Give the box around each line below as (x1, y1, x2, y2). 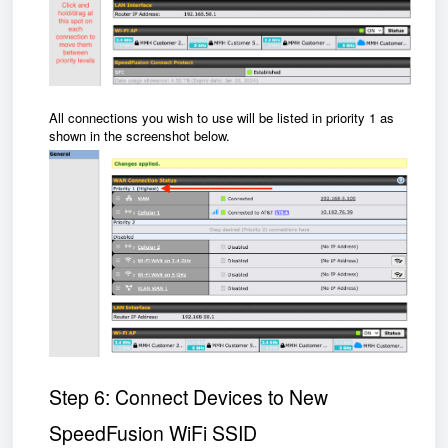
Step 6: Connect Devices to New (49, 383, 328, 412)
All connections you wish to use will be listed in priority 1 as (49, 108, 394, 128)
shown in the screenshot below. (49, 126, 234, 146)
